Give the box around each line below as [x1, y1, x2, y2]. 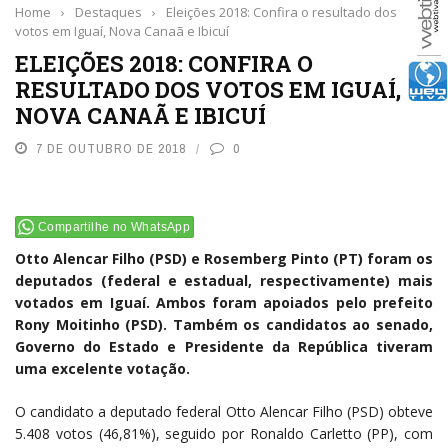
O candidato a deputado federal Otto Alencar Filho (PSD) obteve [15, 402, 433, 421]
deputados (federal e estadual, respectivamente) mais [15, 271, 433, 290]
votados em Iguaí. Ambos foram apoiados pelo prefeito [15, 293, 433, 312]
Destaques [75, 3, 142, 21]
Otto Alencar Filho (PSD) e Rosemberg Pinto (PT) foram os [15, 249, 433, 268]
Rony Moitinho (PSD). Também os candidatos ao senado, [15, 315, 433, 334]
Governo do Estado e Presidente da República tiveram [15, 337, 433, 356]
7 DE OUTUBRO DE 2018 [36, 140, 186, 157]
